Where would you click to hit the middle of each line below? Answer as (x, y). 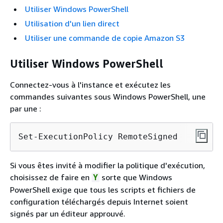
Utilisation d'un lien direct (72, 23)
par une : (26, 108)
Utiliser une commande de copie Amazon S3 (105, 38)
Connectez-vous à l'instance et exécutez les (90, 84)
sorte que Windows (136, 177)
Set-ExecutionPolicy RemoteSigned (98, 136)
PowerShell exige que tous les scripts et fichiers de (103, 189)
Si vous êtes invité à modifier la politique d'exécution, (108, 165)
